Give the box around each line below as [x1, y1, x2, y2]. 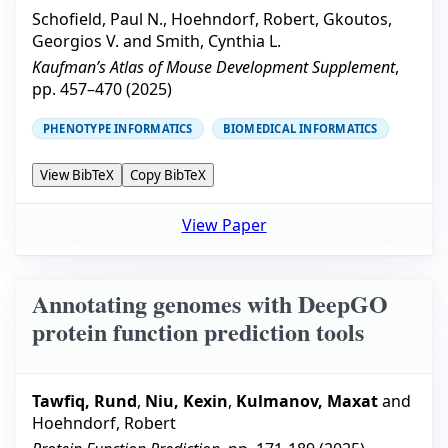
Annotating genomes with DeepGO [32, 286, 388, 322]
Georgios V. [32, 29, 119, 52]
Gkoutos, [323, 7, 392, 30]
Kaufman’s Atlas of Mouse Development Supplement [32, 55, 395, 78]
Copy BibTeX [130, 165, 206, 184]
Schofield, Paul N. [32, 7, 163, 30]
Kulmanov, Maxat [236, 389, 378, 412]
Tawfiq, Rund [32, 389, 137, 412]
